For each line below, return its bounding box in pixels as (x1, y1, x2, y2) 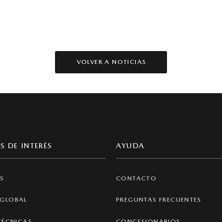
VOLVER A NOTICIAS (76, 58, 147, 66)
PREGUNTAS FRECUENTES (116, 196, 202, 204)
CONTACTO (116, 174, 157, 182)
